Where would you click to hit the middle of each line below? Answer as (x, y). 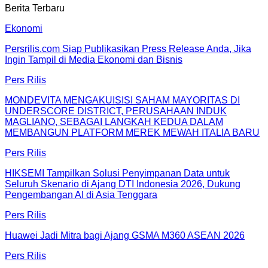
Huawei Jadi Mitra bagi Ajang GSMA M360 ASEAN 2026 (125, 236)
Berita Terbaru (35, 8)
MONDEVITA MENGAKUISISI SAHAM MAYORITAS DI (122, 100)
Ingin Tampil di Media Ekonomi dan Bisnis (94, 60)
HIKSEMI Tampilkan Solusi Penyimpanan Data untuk (117, 173)
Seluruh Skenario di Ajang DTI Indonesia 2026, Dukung (123, 184)
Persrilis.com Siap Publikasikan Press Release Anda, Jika (128, 49)
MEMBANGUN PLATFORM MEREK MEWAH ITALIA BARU (132, 133)
